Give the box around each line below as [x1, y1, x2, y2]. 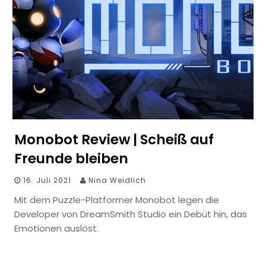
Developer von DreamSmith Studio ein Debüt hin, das [14, 208, 247, 220]
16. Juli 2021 [23, 175, 71, 185]
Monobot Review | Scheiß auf [14, 130, 214, 149]
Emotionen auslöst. [14, 222, 99, 235]
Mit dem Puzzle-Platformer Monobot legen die [14, 194, 219, 206]
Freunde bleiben [14, 149, 128, 168]
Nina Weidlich [88, 175, 146, 185]
